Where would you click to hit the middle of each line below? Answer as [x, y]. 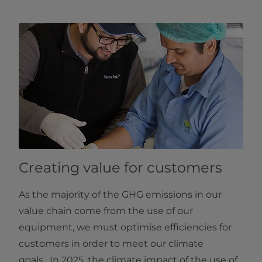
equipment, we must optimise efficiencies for [125, 227]
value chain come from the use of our [106, 211]
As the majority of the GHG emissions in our [120, 195]
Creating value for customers [120, 168]
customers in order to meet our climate [111, 244]
